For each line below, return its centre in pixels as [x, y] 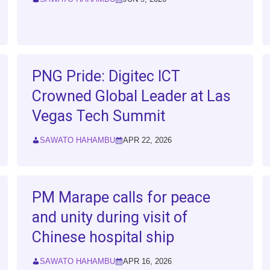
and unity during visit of [110, 218]
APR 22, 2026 [148, 140]
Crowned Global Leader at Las [132, 96]
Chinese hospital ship [103, 237]
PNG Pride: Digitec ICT [106, 77]
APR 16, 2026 [148, 262]
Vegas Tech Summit [99, 116]
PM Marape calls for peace [121, 198]
